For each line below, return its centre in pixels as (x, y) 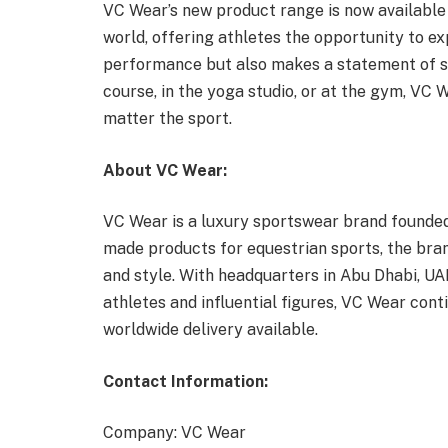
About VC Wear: (167, 170)
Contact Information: (185, 381)
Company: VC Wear (174, 433)
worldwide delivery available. (210, 330)
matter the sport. (167, 118)
